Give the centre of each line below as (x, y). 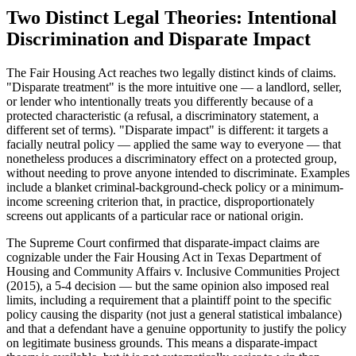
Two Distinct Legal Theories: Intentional (172, 18)
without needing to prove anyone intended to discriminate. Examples (178, 173)
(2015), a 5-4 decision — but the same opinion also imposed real (168, 286)
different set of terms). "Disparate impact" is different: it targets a (167, 130)
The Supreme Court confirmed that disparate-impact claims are (163, 243)
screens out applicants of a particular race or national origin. (155, 216)
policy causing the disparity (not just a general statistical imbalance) (174, 315)
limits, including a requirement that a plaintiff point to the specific (169, 300)
